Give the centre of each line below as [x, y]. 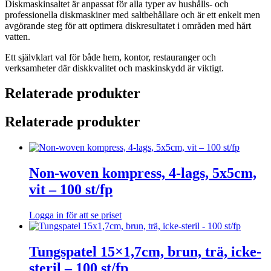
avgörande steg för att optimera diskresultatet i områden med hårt [128, 25]
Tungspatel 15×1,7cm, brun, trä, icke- [145, 251]
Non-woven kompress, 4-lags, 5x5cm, [143, 173]
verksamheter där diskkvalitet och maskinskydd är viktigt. [114, 68]
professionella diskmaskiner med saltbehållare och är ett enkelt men [132, 15]
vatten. [18, 36]
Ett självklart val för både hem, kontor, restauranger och [110, 57]
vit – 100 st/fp [71, 190]
